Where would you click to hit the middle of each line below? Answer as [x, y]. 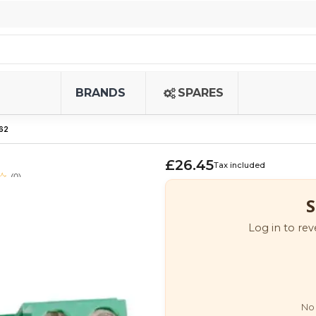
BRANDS [101, 93]
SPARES [201, 93]
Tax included [239, 165]
